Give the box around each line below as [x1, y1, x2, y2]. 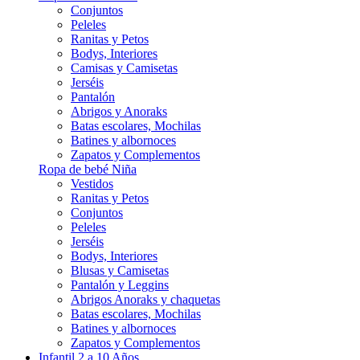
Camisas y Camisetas [71, 61, 178, 75]
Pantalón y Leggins [71, 278, 169, 292]
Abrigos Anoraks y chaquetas [71, 292, 220, 306]
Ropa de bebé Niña [39, 162, 137, 176]
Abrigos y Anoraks [71, 104, 167, 118]
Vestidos [71, 177, 113, 190]
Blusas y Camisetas [71, 264, 169, 277]
